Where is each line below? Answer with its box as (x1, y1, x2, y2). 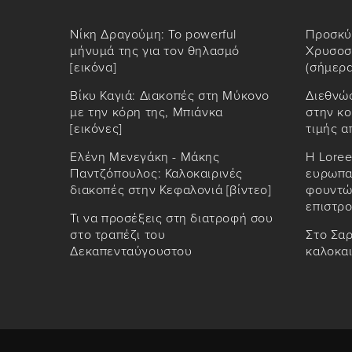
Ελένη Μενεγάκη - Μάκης (70, 148, 220, 165)
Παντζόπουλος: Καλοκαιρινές (70, 165, 244, 181)
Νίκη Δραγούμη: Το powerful (70, 26, 237, 42)
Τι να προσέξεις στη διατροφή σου (70, 210, 273, 226)
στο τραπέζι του (70, 226, 166, 243)
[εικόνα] (70, 59, 117, 75)
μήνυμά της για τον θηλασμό (70, 42, 240, 59)
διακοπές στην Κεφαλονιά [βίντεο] (70, 181, 272, 198)
